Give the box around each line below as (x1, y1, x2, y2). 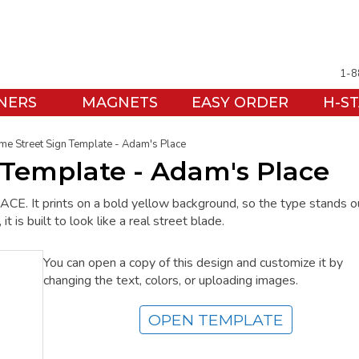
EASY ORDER (191, 94, 288, 111)
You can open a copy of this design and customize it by (43, 254, 343, 272)
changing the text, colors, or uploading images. (43, 272, 298, 290)
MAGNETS (81, 94, 158, 111)
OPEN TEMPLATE (147, 310, 284, 330)
